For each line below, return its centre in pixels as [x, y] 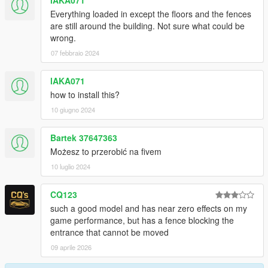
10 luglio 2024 [71, 167]
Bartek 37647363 [84, 138]
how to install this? [85, 95]
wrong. [63, 38]
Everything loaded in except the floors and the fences [151, 14]
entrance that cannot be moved [109, 232]
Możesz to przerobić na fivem [106, 152]
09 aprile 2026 [71, 247]
